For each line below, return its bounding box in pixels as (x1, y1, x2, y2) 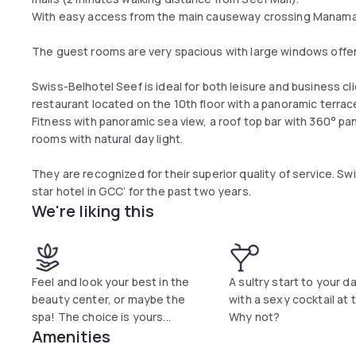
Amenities (32, 326, 110, 347)
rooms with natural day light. (32, 131, 184, 146)
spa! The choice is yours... (32, 309, 171, 324)
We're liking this (32, 200, 154, 222)
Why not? (229, 309, 281, 324)
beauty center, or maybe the (32, 292, 185, 307)
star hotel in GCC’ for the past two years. (32, 184, 254, 199)
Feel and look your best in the (32, 274, 190, 289)
